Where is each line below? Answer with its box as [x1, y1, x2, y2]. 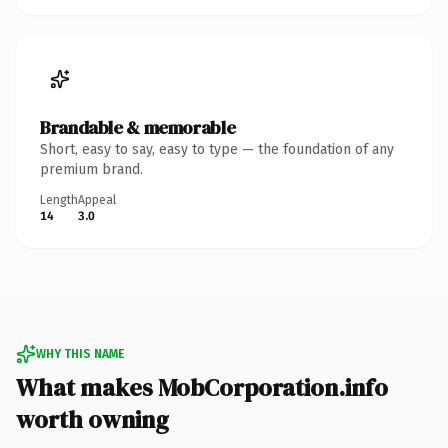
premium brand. [40, 160, 143, 178]
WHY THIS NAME [36, 346, 124, 361]
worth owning [16, 402, 169, 436]
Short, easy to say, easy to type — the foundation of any [40, 140, 394, 158]
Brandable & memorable [40, 114, 236, 140]
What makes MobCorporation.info [16, 370, 388, 404]
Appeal [78, 192, 116, 207]
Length [40, 192, 78, 207]
